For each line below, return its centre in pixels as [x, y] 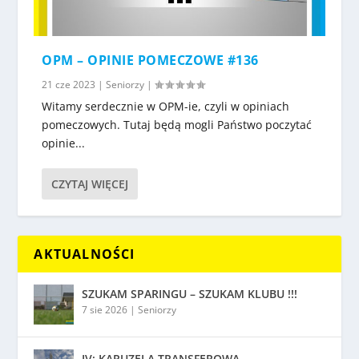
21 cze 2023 [69, 84]
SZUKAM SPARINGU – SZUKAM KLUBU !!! [190, 293]
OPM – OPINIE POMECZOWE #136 [150, 60]
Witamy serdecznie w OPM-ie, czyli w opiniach [166, 106]
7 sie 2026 [105, 309]
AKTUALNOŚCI [85, 254]
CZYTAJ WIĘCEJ [90, 184]
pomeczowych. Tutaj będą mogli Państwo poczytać [177, 124]
